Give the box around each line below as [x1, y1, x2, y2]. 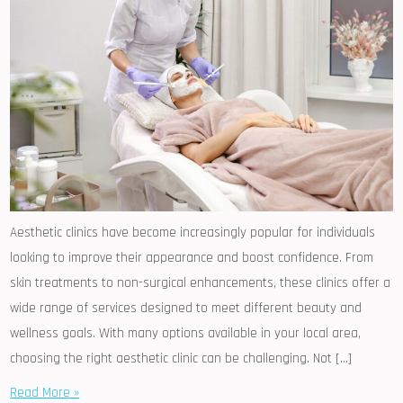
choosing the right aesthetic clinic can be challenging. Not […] [10, 350, 353, 368]
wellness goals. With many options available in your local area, [10, 325, 362, 343]
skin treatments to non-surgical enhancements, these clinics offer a [10, 274, 391, 292]
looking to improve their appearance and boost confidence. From [10, 249, 374, 267]
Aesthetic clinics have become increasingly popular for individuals [10, 224, 376, 242]
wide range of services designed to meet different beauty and [10, 300, 363, 318]
